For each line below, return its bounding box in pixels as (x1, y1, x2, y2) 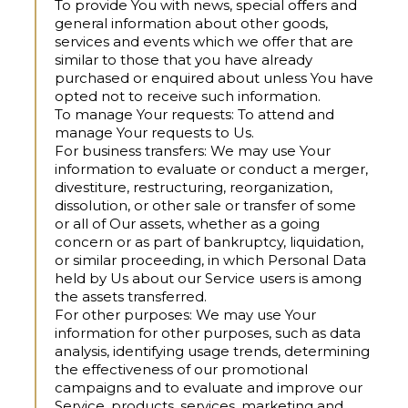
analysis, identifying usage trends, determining (55, 342, 370, 361)
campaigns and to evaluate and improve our (55, 379, 362, 397)
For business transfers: (55, 142, 207, 160)
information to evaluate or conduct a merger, (55, 160, 368, 178)
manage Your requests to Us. (55, 124, 254, 142)
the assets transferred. (55, 288, 207, 306)
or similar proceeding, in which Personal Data (55, 251, 366, 270)
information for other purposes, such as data (55, 324, 361, 342)
